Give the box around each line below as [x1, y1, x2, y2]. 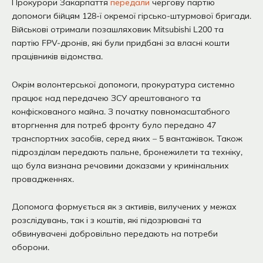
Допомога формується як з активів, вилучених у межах [12, 201, 237, 213]
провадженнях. [12, 173, 74, 184]
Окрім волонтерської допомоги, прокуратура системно [12, 79, 235, 90]
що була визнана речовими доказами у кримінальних [12, 160, 229, 171]
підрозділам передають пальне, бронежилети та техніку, [12, 146, 242, 157]
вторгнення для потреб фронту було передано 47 [12, 119, 216, 130]
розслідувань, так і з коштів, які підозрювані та [12, 215, 201, 226]
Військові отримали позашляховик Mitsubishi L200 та [12, 24, 224, 35]
